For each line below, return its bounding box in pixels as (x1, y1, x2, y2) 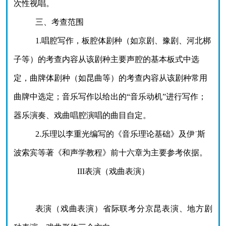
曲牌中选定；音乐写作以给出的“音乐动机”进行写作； (14, 92, 206, 101)
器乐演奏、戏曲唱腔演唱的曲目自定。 (14, 111, 151, 120)
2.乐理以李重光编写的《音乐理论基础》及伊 (35, 130, 195, 138)
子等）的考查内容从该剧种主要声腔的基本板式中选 (14, 55, 199, 64)
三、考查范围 (35, 18, 84, 26)
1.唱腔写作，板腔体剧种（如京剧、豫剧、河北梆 (35, 36, 211, 45)
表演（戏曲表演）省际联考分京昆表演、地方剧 (35, 204, 212, 213)
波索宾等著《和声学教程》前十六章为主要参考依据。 (14, 148, 207, 157)
